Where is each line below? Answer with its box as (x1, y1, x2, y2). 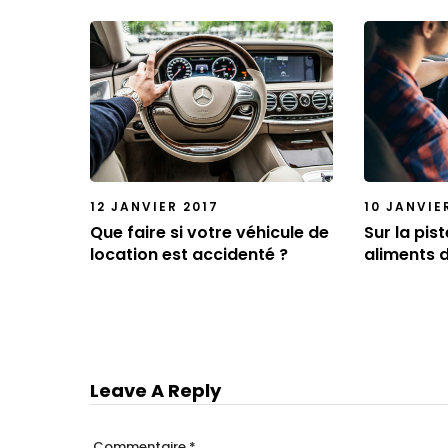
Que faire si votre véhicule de (90, 220, 329, 244)
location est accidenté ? (90, 242, 288, 266)
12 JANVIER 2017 (90, 197, 219, 215)
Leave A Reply (90, 378, 221, 404)
